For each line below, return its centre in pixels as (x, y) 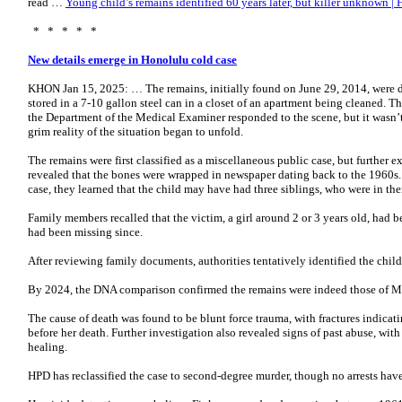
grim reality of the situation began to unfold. (135, 131)
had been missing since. (85, 232)
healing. (48, 347)
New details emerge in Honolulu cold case (132, 60)
